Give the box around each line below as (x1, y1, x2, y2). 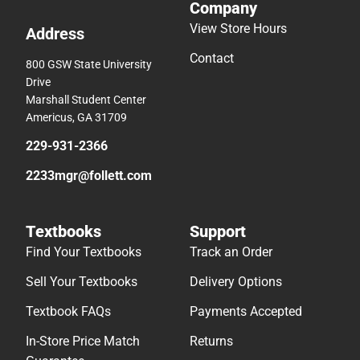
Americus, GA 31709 (26, 110, 127, 124)
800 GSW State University (26, 57, 152, 71)
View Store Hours (190, 20, 287, 36)
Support (190, 221, 246, 241)
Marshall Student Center (26, 92, 146, 106)
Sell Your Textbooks (26, 273, 137, 289)
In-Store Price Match (26, 333, 140, 349)
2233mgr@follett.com (26, 167, 152, 183)
